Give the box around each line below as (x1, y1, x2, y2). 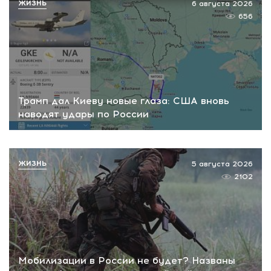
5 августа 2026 (192, 159, 253, 168)
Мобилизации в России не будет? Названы (18, 255, 235, 267)
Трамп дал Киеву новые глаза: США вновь (18, 94, 229, 106)
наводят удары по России (18, 108, 149, 120)
